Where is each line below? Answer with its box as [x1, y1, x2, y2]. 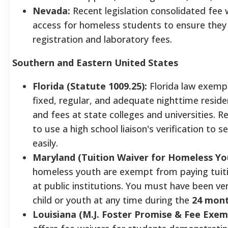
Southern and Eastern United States [12, 56, 178, 69]
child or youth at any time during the [33, 193, 192, 206]
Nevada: [33, 4, 70, 17]
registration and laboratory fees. [33, 33, 172, 45]
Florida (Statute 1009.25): [33, 79, 147, 92]
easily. [33, 136, 58, 149]
